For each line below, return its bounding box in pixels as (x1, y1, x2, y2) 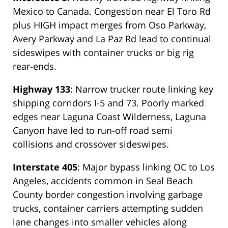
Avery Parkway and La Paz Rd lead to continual (13, 33, 211, 45)
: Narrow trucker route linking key (70, 83, 213, 96)
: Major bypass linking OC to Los (77, 161, 215, 174)
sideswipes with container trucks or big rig (13, 46, 194, 59)
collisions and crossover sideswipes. (13, 138, 169, 151)
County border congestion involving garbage (13, 188, 203, 201)
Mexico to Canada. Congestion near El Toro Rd (13, 5, 211, 18)
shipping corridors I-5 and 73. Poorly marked (13, 97, 204, 109)
